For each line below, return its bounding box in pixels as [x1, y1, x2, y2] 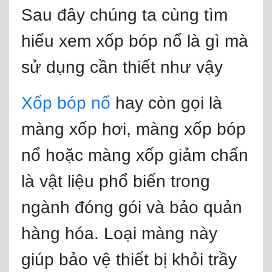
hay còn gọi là [110, 93, 222, 112]
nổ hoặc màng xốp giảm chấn [21, 146, 248, 165]
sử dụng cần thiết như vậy [21, 58, 223, 76]
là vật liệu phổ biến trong [21, 172, 210, 191]
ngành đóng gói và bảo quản [21, 198, 242, 217]
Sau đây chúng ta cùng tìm [21, 5, 228, 24]
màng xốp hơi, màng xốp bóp [21, 120, 246, 138]
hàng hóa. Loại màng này [21, 224, 217, 243]
